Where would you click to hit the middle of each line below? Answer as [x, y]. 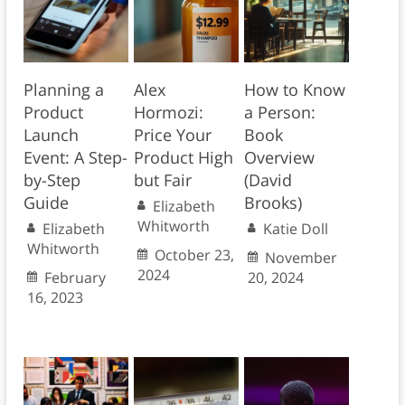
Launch [51, 135]
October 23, [194, 255]
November [301, 258]
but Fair [162, 180]
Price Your [172, 135]
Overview [279, 158]
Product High [183, 158]
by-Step [52, 180]
